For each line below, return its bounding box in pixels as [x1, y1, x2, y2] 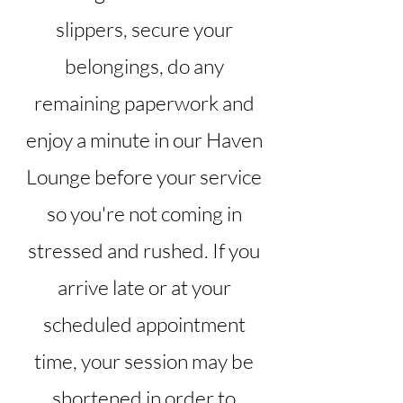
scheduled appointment [42, 310, 246, 336]
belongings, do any [64, 52, 224, 78]
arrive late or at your [57, 273, 231, 300]
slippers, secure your [55, 15, 233, 41]
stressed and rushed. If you [28, 237, 260, 263]
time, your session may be [34, 347, 254, 373]
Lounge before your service [26, 163, 262, 189]
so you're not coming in [46, 200, 242, 226]
